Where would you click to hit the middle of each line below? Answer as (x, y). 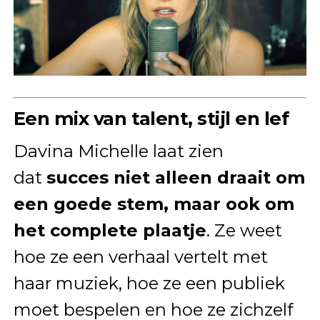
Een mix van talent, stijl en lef (151, 118)
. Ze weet (244, 230)
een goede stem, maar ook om (154, 204)
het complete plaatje (110, 230)
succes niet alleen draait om (175, 177)
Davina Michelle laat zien (118, 151)
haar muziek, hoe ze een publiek (149, 283)
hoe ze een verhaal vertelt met (140, 256)
